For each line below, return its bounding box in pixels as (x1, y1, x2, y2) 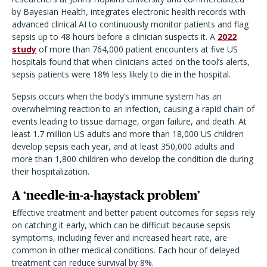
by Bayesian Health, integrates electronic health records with (12, 6, 246, 17)
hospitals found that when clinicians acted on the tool (12, 56, 218, 67)
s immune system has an (125, 91, 222, 102)
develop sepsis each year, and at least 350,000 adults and (12, 141, 234, 152)
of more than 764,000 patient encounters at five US (36, 44, 238, 55)
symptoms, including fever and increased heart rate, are (12, 232, 227, 243)
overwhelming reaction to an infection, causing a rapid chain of (12, 103, 254, 114)
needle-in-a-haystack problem (26, 188, 197, 202)
